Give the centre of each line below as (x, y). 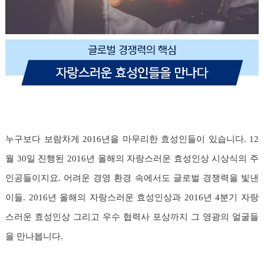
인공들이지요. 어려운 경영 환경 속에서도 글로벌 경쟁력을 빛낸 (132, 178)
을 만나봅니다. (34, 236)
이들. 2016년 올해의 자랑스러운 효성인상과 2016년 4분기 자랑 (132, 197)
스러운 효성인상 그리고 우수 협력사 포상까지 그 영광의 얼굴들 (132, 217)
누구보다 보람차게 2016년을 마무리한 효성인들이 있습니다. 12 (132, 139)
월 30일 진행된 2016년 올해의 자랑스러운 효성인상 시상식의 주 (132, 158)
